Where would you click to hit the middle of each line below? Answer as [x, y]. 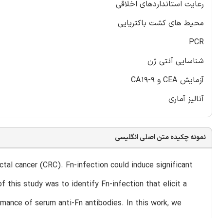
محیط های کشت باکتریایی [161, 23]
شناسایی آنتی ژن [176, 61]
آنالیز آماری [186, 99]
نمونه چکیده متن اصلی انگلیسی [160, 137]
